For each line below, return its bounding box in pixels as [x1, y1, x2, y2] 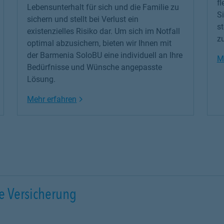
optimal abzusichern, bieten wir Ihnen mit [27, 38, 172, 48]
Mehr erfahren [27, 94, 77, 104]
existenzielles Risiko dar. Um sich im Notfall [27, 26, 180, 36]
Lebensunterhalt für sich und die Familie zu [27, 2, 179, 12]
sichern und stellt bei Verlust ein [27, 14, 139, 24]
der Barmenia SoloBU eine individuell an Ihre [27, 50, 183, 60]
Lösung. [27, 74, 56, 84]
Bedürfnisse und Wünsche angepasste [27, 62, 162, 72]
